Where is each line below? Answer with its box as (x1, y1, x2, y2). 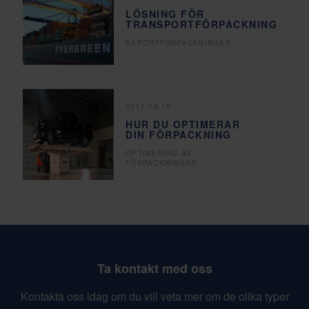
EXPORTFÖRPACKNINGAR (126, 37, 231, 48)
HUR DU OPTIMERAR (126, 117, 241, 131)
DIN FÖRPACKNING (126, 127, 232, 141)
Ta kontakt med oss (97, 259, 212, 278)
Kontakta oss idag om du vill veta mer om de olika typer (20, 288, 289, 305)
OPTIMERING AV (126, 148, 192, 158)
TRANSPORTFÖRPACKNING (126, 17, 278, 31)
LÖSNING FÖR (126, 6, 205, 21)
